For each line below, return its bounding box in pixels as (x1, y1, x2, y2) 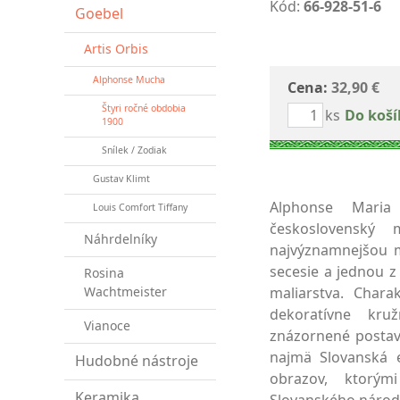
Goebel (75, 4, 123, 23)
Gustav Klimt (93, 172, 150, 185)
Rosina (84, 264, 124, 281)
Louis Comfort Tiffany (93, 201, 187, 213)
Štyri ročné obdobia (102, 102, 186, 114)
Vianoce (84, 317, 130, 334)
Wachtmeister (84, 283, 167, 300)
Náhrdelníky (84, 230, 157, 247)
